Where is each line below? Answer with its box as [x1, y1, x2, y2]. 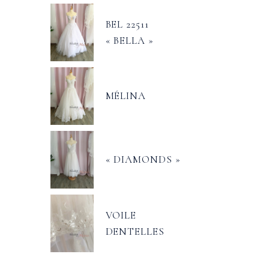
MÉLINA [105, 89, 147, 102]
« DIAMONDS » [105, 153, 181, 166]
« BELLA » [105, 34, 154, 47]
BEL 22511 [105, 18, 149, 31]
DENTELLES [105, 225, 165, 238]
